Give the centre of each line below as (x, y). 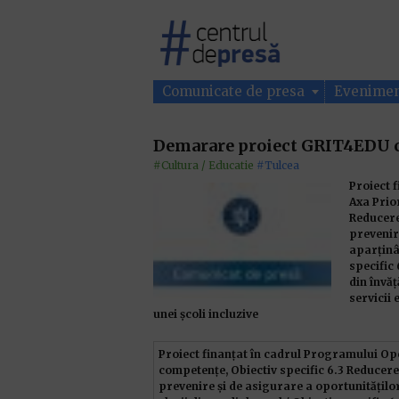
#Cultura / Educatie (204, 165)
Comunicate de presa (235, 91)
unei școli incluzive (206, 314)
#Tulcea (278, 165)
